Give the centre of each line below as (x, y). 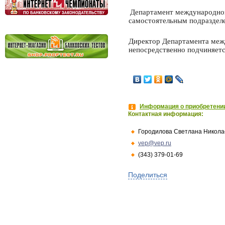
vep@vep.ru (155, 143)
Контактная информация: (166, 114)
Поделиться (148, 175)
